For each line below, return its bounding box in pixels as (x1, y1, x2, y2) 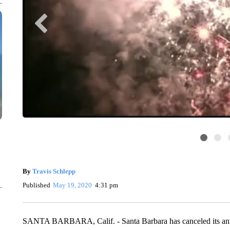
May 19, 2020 (53, 181, 92, 189)
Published (22, 181, 50, 189)
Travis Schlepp (32, 167, 75, 176)
